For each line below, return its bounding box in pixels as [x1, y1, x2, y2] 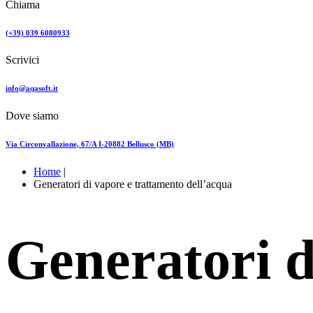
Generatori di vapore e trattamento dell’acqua [34, 178, 232, 191]
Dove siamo [6, 110, 59, 122]
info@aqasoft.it [6, 84, 58, 93]
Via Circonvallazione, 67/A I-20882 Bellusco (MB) [6, 140, 174, 149]
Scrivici [6, 54, 39, 66]
